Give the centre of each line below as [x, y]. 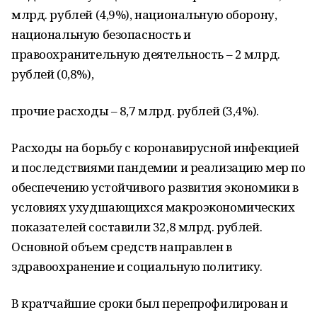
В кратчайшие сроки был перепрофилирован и [150, 303]
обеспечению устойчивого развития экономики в [155, 187]
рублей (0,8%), [53, 74]
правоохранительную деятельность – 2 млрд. [146, 54]
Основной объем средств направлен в [122, 247]
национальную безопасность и [101, 34]
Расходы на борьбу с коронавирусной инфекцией [155, 148]
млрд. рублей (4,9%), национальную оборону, [144, 15]
